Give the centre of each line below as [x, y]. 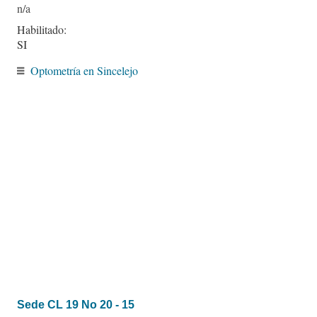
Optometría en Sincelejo [84, 70]
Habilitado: [42, 29]
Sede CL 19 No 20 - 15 [76, 304]
